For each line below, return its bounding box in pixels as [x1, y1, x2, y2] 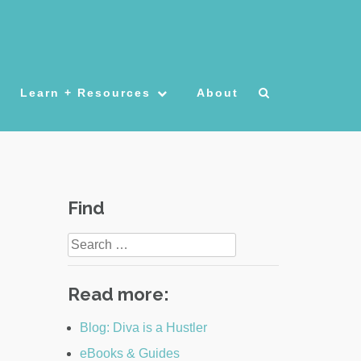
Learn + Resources [20, 86, 151, 99]
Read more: [67, 284, 169, 305]
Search [66, 234, 108, 247]
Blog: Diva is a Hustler [79, 321, 207, 334]
